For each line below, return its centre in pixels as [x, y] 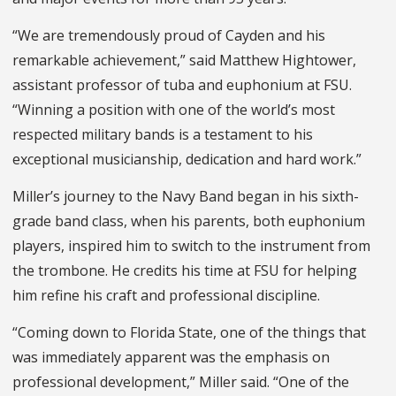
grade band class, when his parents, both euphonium [189, 221]
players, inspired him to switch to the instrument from [191, 246]
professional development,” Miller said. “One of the [181, 382]
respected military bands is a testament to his [163, 135]
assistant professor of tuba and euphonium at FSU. [182, 85]
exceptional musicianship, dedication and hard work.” [187, 160]
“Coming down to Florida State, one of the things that [189, 333]
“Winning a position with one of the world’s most [174, 110]
